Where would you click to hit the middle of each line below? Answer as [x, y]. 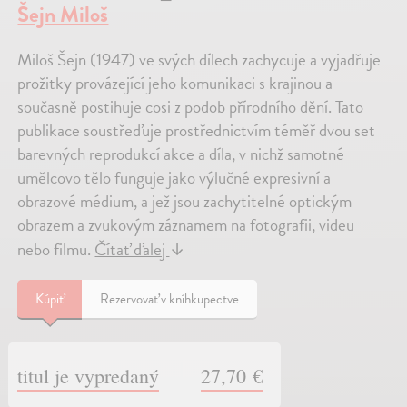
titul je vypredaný [89, 375]
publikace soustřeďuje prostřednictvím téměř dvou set [197, 131]
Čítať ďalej [132, 250]
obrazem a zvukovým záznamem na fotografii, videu [186, 225]
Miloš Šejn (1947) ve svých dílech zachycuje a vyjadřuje [199, 60]
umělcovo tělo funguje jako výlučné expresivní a [174, 178]
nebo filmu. [56, 250]
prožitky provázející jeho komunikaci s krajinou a [175, 84]
